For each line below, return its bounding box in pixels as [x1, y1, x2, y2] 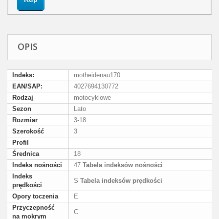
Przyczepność [12, 204, 55, 212]
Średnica [12, 150, 39, 158]
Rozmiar [12, 116, 38, 124]
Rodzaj [12, 94, 33, 102]
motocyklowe [74, 94, 111, 102]
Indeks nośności [12, 161, 62, 169]
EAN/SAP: [12, 83, 43, 90]
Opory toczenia [12, 193, 58, 200]
